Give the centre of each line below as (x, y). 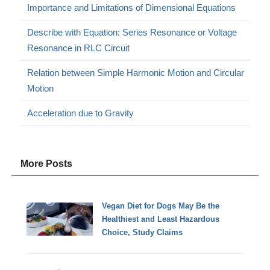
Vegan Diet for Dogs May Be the (161, 206)
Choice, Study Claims (143, 232)
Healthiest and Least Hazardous (161, 219)
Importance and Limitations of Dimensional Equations (132, 8)
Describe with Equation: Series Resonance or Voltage (132, 33)
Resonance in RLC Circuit (79, 48)
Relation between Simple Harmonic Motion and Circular (136, 73)
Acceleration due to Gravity (81, 113)
